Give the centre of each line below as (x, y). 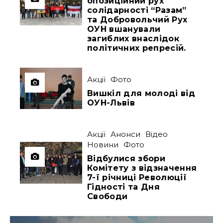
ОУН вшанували (124, 29)
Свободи (108, 197)
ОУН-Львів (111, 103)
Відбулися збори (126, 159)
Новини (103, 145)
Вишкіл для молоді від (141, 94)
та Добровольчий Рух (137, 19)
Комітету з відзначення (142, 168)
